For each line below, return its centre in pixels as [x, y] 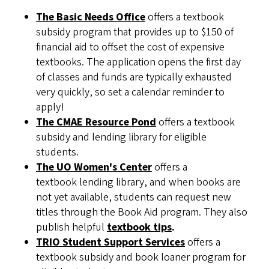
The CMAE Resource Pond [96, 122]
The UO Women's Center [94, 168]
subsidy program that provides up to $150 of [135, 32]
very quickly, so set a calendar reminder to [130, 92]
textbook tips [139, 228]
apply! [51, 107]
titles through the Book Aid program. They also [142, 213]
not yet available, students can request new [134, 198]
